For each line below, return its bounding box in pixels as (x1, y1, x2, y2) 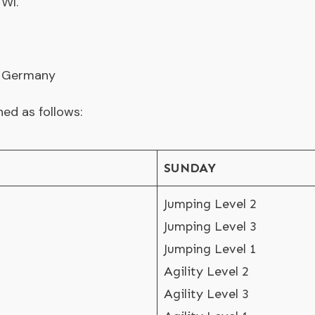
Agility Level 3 (164, 286, 249, 302)
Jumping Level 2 (164, 196, 257, 212)
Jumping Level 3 (164, 219, 257, 234)
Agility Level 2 (164, 264, 249, 279)
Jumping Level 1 (164, 241, 257, 257)
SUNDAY (164, 160, 216, 176)
